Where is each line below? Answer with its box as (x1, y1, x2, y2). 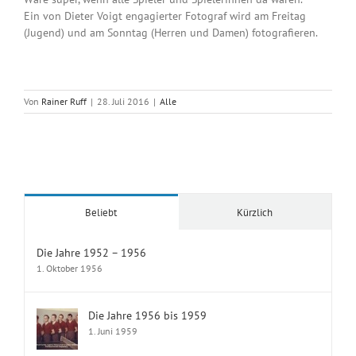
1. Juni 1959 (88, 324, 137, 337)
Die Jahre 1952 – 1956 (37, 245, 146, 260)
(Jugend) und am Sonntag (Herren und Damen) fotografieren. (24, 25, 318, 40)
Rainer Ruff (41, 95, 87, 107)
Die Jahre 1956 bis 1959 (88, 308, 207, 323)
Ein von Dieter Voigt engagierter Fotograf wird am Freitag (24, 8, 306, 23)
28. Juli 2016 (97, 95, 149, 107)
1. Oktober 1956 (37, 261, 103, 274)
